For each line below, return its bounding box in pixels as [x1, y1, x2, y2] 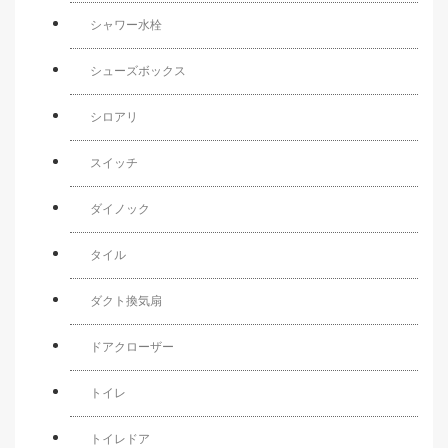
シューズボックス [90, 63, 186, 78]
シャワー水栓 [90, 17, 162, 32]
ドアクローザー [90, 339, 174, 354]
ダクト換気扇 [90, 293, 162, 308]
